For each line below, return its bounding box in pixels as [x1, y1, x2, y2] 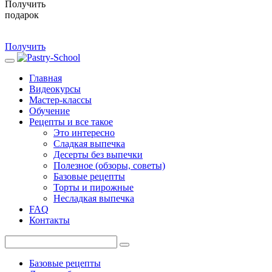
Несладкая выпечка [53, 192, 134, 203]
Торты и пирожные [53, 182, 134, 192]
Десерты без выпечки [53, 149, 143, 160]
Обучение [29, 105, 70, 116]
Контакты [29, 214, 70, 225]
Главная [29, 72, 62, 83]
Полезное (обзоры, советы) [53, 160, 165, 171]
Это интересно [53, 127, 115, 138]
